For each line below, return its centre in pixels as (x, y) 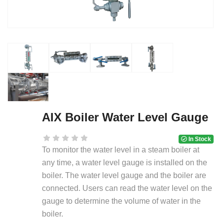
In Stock (199, 139)
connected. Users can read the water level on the (127, 188)
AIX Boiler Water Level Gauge (125, 117)
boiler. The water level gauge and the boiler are (124, 175)
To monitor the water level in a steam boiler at (121, 149)
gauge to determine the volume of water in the (121, 201)
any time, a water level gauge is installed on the (125, 162)
